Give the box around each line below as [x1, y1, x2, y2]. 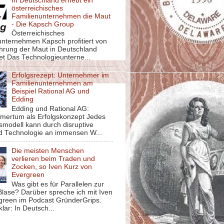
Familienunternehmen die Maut [11, 12, 111, 20]
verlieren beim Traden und [11, 154, 95, 162]
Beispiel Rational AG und [11, 87, 90, 95]
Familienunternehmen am [11, 79, 93, 87]
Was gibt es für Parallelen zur [11, 180, 104, 188]
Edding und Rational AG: [11, 104, 89, 112]
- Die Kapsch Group [11, 20, 74, 28]
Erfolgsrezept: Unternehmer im [11, 71, 109, 79]
